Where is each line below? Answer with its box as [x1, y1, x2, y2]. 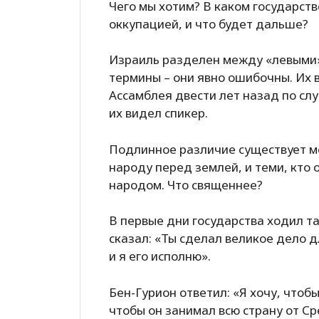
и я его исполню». [109, 248, 211, 265]
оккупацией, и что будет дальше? [109, 15, 308, 32]
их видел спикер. [109, 105, 208, 122]
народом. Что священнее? [109, 176, 263, 193]
